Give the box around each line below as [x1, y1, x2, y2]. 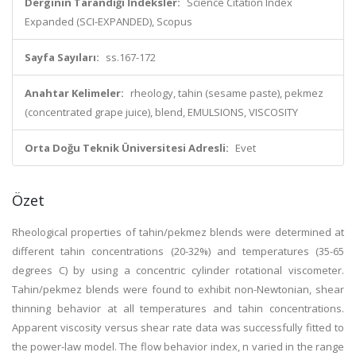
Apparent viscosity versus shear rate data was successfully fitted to [12, 320, 344, 335]
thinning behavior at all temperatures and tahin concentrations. [12, 301, 344, 315]
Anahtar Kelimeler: [25, 86, 124, 100]
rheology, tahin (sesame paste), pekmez [130, 86, 323, 100]
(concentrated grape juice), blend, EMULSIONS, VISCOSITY [25, 105, 298, 119]
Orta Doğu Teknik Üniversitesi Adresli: [25, 141, 229, 155]
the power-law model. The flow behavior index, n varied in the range [12, 339, 344, 354]
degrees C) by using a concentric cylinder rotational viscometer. [12, 263, 344, 277]
